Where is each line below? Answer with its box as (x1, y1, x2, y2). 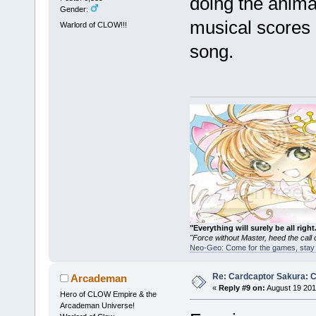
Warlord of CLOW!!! (59, 20, 127, 29)
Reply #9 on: (218, 284, 265, 293)
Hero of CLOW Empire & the (59, 290, 157, 299)
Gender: (59, 5, 90, 14)
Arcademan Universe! (59, 301, 135, 310)
